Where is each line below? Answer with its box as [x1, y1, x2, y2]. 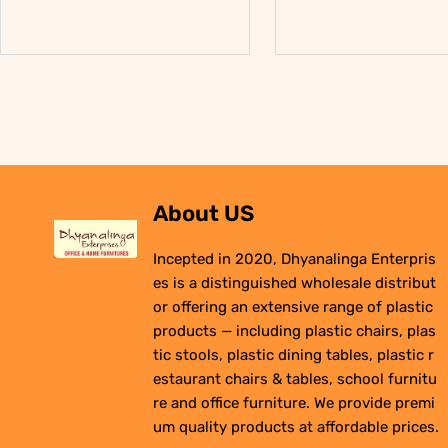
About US [153, 200, 255, 228]
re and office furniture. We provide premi [153, 394, 436, 413]
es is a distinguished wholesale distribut [153, 274, 437, 293]
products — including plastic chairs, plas [153, 322, 437, 341]
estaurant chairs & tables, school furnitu [153, 370, 438, 389]
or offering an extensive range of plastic [153, 298, 434, 317]
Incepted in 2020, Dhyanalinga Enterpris [153, 250, 437, 269]
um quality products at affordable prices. [153, 418, 440, 437]
